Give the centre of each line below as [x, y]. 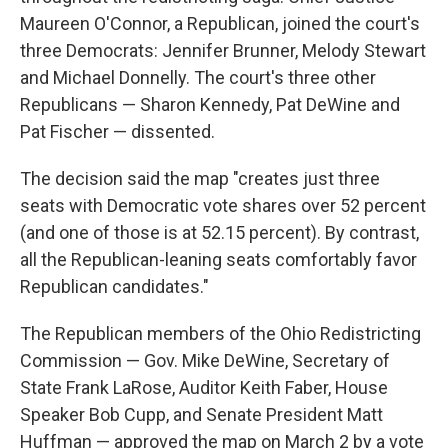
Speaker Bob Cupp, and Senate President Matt [201, 415]
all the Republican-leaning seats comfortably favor [218, 260]
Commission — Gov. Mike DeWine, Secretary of [205, 361]
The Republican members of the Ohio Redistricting [220, 334]
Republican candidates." [114, 287]
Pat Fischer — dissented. [117, 132]
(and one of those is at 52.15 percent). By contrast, [219, 233]
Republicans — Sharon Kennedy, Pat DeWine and [210, 105]
